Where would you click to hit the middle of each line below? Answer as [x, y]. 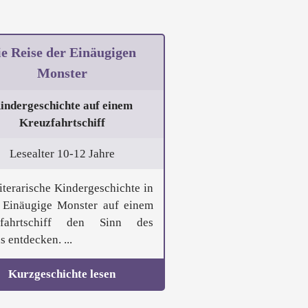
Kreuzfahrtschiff [62, 123]
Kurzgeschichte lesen [62, 274]
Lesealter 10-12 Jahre [62, 154]
